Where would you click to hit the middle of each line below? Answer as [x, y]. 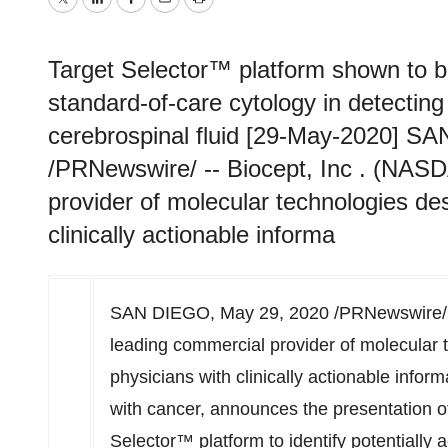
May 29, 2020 [274, 313]
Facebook [169, 12]
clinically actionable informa [191, 234]
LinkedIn [129, 12]
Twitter [88, 12]
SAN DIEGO [160, 313]
